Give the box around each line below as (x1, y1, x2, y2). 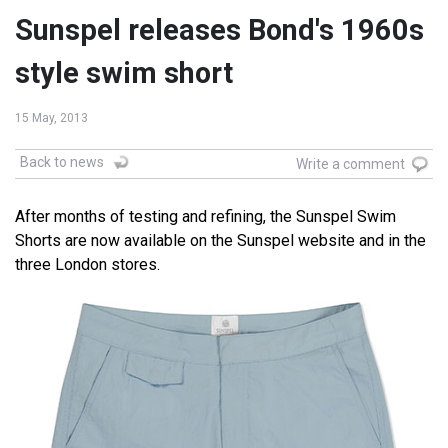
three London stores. (15, 255, 160, 275)
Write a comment (296, 156, 405, 173)
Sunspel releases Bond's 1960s (15, 13, 424, 48)
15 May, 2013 (15, 111, 88, 126)
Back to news (20, 154, 104, 171)
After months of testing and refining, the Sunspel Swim (15, 207, 396, 227)
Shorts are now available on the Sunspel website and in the (15, 231, 426, 251)
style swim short (15, 56, 233, 91)
